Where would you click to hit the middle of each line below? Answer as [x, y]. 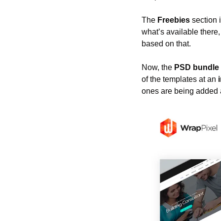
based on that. [166, 43]
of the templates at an [180, 79]
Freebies [174, 20]
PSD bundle [197, 67]
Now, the [158, 67]
